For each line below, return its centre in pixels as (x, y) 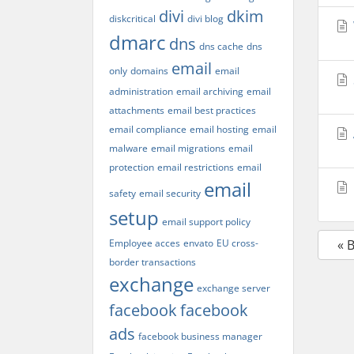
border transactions (153, 262)
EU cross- (237, 243)
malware (128, 148)
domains (149, 71)
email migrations (188, 148)
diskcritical (132, 19)
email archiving (210, 91)
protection (132, 167)
